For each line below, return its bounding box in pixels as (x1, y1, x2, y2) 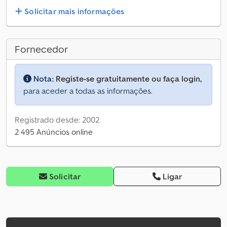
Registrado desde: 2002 (15, 115, 99, 125)
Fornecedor (15, 43, 68, 56)
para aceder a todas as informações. (23, 86, 153, 96)
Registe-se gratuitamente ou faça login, (56, 73, 202, 84)
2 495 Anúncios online (15, 127, 93, 137)
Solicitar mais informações (24, 6, 125, 17)
